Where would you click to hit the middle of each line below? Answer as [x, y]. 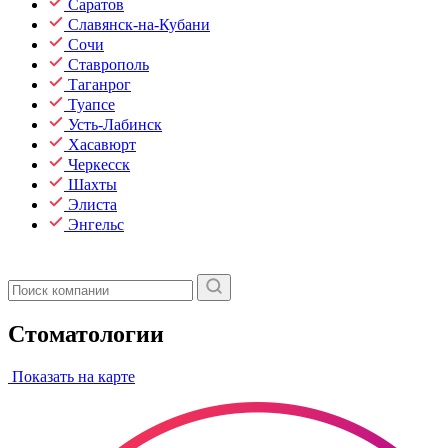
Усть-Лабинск [115, 124]
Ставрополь [108, 64]
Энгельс [96, 224]
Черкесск [99, 164]
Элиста [92, 204]
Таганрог [99, 84]
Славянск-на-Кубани [139, 24]
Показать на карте [71, 376]
